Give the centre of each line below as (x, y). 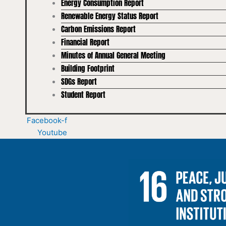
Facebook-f (47, 120)
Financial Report (85, 42)
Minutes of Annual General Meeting (113, 55)
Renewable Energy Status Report (109, 16)
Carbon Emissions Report (98, 29)
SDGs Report (79, 82)
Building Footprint (88, 69)
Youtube (52, 132)
